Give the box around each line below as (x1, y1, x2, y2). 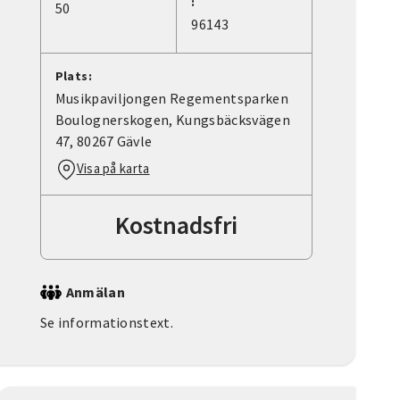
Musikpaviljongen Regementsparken (54, 89, 288, 108)
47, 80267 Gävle (54, 132, 153, 151)
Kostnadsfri (114, 209, 237, 242)
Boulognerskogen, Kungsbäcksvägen (54, 111, 290, 129)
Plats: (54, 68, 93, 85)
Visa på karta (76, 160, 150, 178)
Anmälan (65, 283, 125, 302)
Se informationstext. (39, 313, 174, 332)
